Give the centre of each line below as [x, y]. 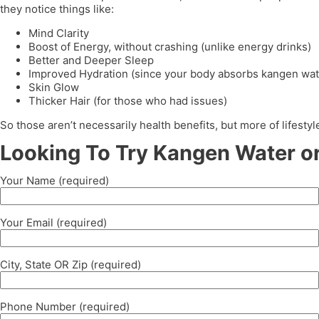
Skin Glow [54, 87]
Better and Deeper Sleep [91, 60]
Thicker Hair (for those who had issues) [128, 101]
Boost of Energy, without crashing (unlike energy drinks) [170, 47]
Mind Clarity [59, 33]
